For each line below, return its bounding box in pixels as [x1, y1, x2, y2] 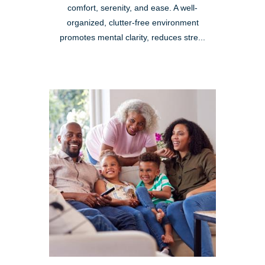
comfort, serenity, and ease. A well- [67, 4, 198, 13]
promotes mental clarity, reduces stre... [60, 33, 205, 43]
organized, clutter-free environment [66, 18, 199, 28]
